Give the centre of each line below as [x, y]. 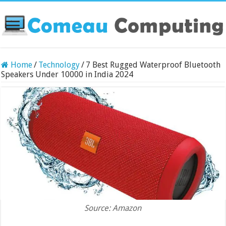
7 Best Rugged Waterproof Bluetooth [153, 65]
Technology [59, 65]
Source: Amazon [113, 208]
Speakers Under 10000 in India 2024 [67, 74]
